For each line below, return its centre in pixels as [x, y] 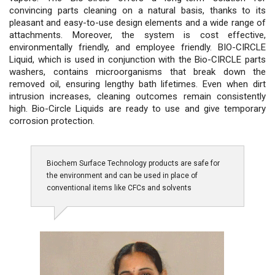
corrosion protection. [52, 121]
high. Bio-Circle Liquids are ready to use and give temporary [137, 108]
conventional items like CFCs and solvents [119, 188]
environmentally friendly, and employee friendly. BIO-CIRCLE [137, 47]
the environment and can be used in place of [122, 175]
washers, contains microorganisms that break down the [137, 72]
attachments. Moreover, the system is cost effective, [137, 35]
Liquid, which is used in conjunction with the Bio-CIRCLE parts [137, 59]
